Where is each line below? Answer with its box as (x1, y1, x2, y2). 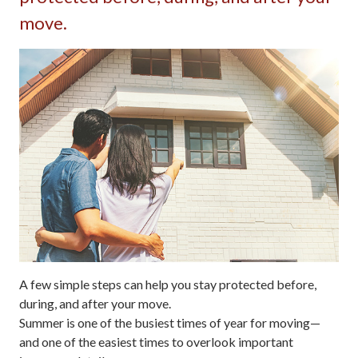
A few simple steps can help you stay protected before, (19, 276, 316, 292)
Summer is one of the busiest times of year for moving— (19, 314, 320, 330)
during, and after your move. (19, 295, 171, 311)
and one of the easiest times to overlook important (19, 333, 293, 349)
